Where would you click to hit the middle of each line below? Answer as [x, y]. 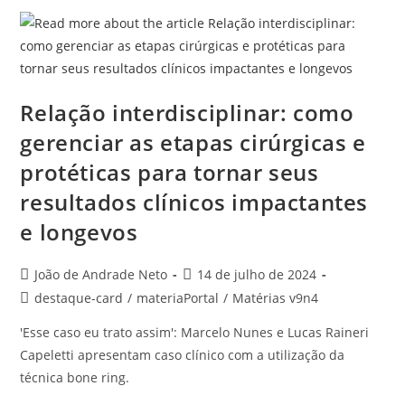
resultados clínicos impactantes [194, 202]
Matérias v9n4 [276, 297]
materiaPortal [178, 297]
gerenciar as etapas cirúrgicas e [193, 142]
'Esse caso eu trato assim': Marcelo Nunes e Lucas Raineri [195, 332]
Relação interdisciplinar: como [187, 112]
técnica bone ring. [75, 377]
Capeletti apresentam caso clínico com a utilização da [183, 354]
